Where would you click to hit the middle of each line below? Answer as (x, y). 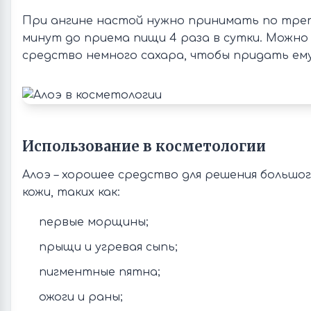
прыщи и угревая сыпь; (108, 247)
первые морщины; (94, 222)
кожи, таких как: (71, 192)
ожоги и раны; (81, 297)
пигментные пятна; (100, 272)
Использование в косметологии (144, 146)
